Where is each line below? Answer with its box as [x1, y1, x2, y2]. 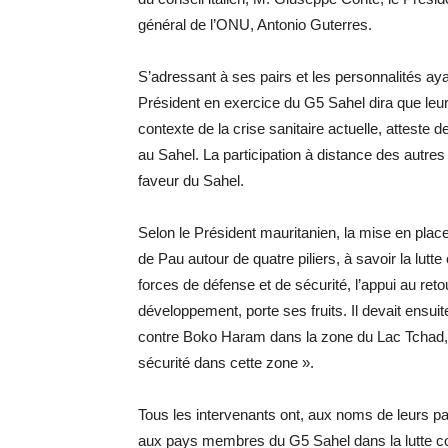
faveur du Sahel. [138, 172, 244, 190]
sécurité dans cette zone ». [138, 354, 314, 372]
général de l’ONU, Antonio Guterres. [138, 16, 372, 34]
